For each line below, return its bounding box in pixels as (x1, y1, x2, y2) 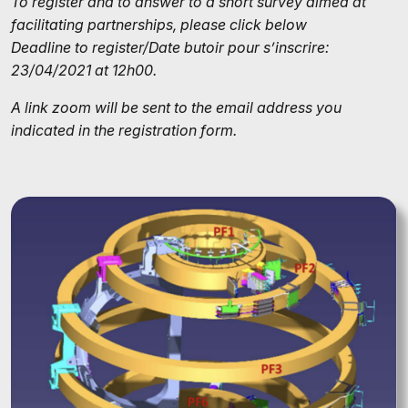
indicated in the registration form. (11, 121, 237, 140)
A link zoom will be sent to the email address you (11, 98, 342, 117)
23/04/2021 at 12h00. (11, 61, 157, 80)
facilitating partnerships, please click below (11, 15, 307, 35)
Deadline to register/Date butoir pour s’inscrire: (11, 38, 330, 57)
